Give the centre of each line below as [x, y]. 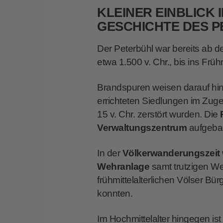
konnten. [115, 194]
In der [110, 153]
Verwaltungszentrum [142, 128]
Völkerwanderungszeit [171, 153]
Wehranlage [123, 167]
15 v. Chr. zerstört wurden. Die [159, 114]
